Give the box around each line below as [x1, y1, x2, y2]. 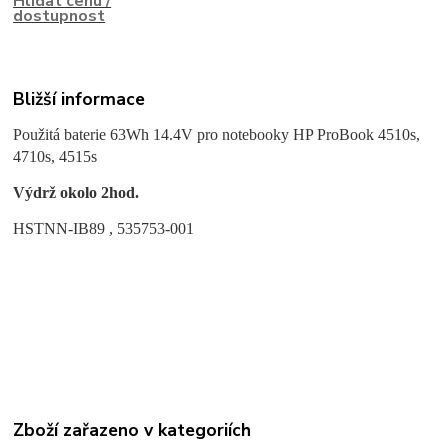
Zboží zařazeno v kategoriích [13, 417, 252, 442]
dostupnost [13, 4, 106, 27]
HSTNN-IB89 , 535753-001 [13, 220, 195, 238]
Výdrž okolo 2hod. [13, 184, 140, 202]
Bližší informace [13, 87, 146, 112]
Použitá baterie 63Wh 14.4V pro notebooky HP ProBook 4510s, [13, 126, 421, 144]
